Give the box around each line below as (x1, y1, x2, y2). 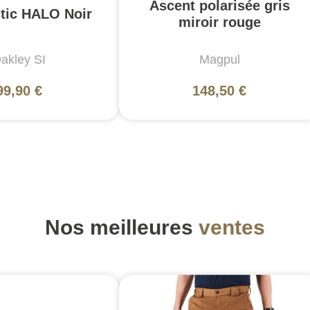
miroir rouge (178, 15, 261, 30)
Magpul (199, 53, 240, 67)
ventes (199, 216, 265, 239)
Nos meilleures (45, 216, 199, 239)
